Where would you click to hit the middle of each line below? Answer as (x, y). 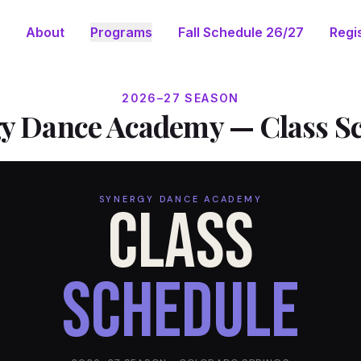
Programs (121, 32)
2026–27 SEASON (180, 98)
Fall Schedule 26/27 (241, 32)
